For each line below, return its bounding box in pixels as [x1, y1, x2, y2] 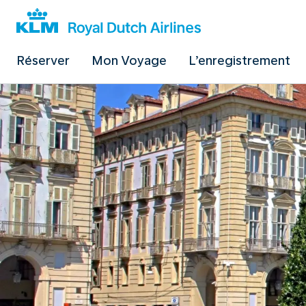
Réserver [16, 53, 70, 68]
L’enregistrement [189, 53, 290, 68]
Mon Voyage [92, 53, 167, 68]
